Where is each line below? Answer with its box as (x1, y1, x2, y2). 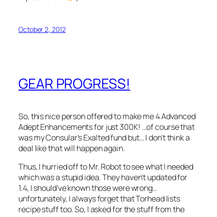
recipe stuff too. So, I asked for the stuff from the (18, 203, 185, 215)
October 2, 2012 (18, 25, 66, 34)
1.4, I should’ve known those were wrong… (18, 182, 157, 193)
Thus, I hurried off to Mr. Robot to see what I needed (18, 161, 193, 172)
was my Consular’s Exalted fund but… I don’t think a (18, 132, 190, 143)
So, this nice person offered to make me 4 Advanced (18, 110, 196, 122)
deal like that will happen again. (18, 142, 125, 154)
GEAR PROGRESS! (18, 74, 130, 93)
